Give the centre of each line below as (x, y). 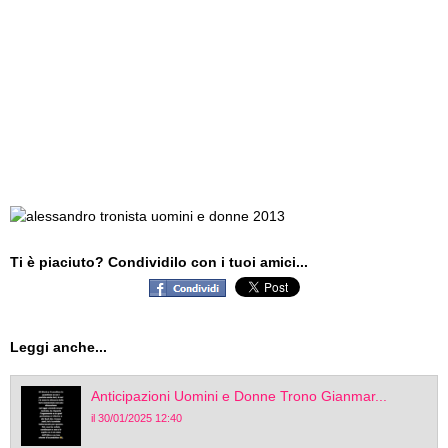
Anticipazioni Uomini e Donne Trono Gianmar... (239, 396)
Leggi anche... (58, 347)
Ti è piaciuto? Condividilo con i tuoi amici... (159, 262)
